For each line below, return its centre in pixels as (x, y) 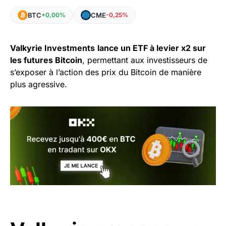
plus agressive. (39, 84)
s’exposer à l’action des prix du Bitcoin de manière (106, 72)
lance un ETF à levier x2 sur (152, 48)
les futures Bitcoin (46, 60)
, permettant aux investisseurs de (145, 60)
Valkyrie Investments (52, 48)
